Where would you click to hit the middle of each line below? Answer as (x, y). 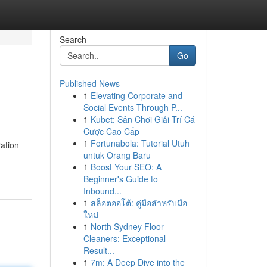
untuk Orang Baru (117, 155)
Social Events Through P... (133, 107)
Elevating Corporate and (136, 95)
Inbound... (102, 191)
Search (73, 39)
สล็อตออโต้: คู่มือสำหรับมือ (139, 203)
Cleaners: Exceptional (124, 238)
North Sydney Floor (127, 226)
